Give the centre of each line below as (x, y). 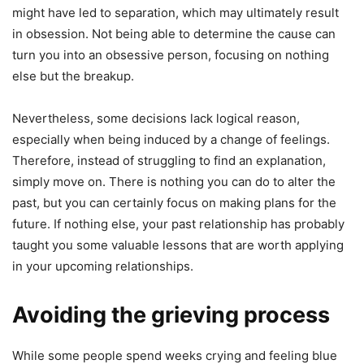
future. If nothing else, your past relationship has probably (178, 224)
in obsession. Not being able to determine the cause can (174, 34)
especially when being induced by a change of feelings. (171, 140)
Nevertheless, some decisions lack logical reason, (156, 119)
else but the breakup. (73, 76)
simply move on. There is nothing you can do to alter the (174, 182)
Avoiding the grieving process (171, 315)
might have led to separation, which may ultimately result (175, 13)
